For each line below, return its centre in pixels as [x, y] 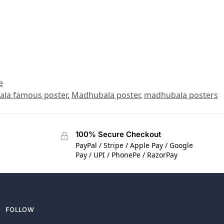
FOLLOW [20, 210]
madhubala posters [181, 95]
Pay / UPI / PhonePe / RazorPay [126, 155]
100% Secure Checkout [118, 134]
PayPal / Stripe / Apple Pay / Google [134, 145]
